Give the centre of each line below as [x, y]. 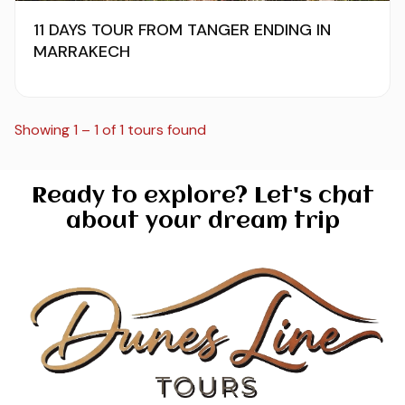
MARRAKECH [82, 52]
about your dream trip [202, 222]
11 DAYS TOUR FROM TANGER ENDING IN [182, 30]
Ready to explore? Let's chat [202, 197]
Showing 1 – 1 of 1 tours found [110, 130]
